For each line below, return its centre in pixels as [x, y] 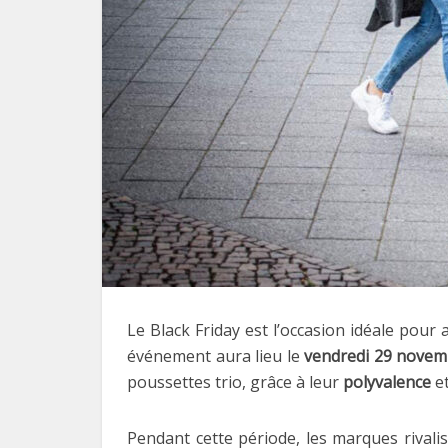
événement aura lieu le [216, 356]
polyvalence [387, 382]
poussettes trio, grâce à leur [235, 382]
